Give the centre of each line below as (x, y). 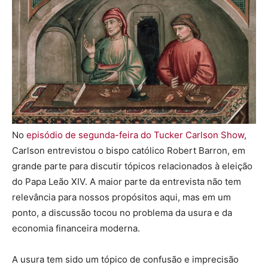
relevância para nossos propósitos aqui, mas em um (121, 197)
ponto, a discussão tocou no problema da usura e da (122, 212)
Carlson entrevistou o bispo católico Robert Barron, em (129, 150)
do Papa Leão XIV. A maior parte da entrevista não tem (127, 181)
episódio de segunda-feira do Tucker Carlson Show (135, 135)
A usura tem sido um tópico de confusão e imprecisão (125, 259)
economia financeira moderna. (76, 228)
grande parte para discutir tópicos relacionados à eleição (132, 166)
